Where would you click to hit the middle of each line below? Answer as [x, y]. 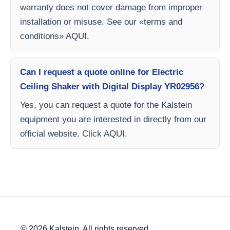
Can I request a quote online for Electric [102, 72]
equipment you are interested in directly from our [113, 119]
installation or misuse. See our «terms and [101, 22]
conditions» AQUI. [55, 36]
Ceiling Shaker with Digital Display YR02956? [112, 87]
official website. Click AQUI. [74, 134]
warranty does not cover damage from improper [111, 7]
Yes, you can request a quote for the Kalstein [106, 105]
